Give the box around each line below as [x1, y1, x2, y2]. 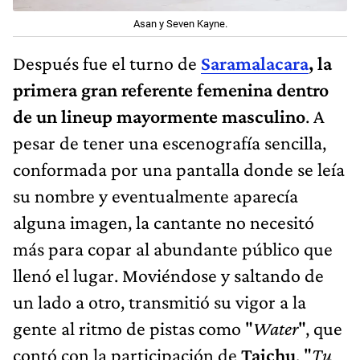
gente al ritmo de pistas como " [13, 317, 253, 339]
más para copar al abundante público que [13, 237, 333, 260]
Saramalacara [201, 51, 309, 74]
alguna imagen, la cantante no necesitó [13, 211, 314, 233]
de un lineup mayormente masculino [13, 104, 305, 127]
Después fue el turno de [13, 51, 201, 74]
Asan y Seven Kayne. [133, 17, 227, 30]
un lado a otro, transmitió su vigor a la [13, 290, 306, 313]
